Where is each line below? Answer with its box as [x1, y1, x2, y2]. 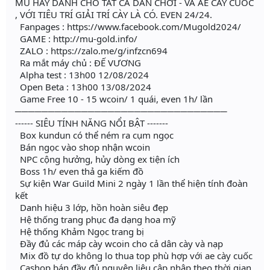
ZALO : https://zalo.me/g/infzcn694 [15, 45, 168, 57]
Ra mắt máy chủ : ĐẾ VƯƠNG [15, 57, 141, 69]
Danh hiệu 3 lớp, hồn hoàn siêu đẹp [15, 201, 168, 214]
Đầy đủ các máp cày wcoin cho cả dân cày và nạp [15, 237, 223, 250]
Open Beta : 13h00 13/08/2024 [15, 81, 151, 93]
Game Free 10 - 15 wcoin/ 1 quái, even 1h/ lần [15, 93, 213, 105]
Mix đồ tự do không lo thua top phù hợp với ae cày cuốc [15, 250, 253, 262]
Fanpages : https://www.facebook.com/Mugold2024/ [15, 20, 241, 33]
